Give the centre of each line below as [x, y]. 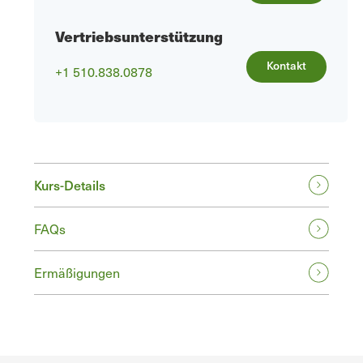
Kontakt [286, 66]
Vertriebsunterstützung [139, 36]
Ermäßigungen [77, 273]
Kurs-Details [70, 185]
